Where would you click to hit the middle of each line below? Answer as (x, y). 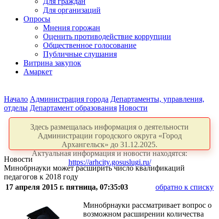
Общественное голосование (90, 45)
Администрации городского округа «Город (109, 136)
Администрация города (69, 99)
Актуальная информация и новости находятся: (109, 153)
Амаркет (38, 72)
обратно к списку (185, 187)
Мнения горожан (72, 28)
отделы (16, 108)
